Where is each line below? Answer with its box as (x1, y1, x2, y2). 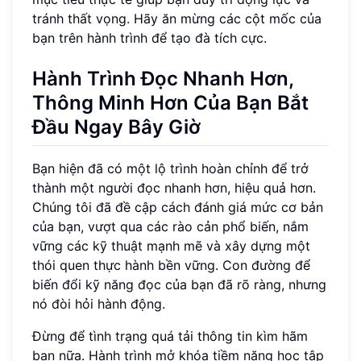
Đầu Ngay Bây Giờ (32, 114, 201, 139)
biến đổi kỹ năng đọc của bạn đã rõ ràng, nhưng (32, 276, 326, 293)
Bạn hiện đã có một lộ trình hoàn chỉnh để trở (32, 160, 309, 177)
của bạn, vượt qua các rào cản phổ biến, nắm (32, 218, 309, 235)
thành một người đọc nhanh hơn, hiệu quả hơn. (32, 180, 316, 197)
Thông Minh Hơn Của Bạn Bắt (32, 90, 309, 114)
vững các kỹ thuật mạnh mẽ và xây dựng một (32, 238, 310, 255)
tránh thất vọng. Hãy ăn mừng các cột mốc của (32, 10, 322, 27)
